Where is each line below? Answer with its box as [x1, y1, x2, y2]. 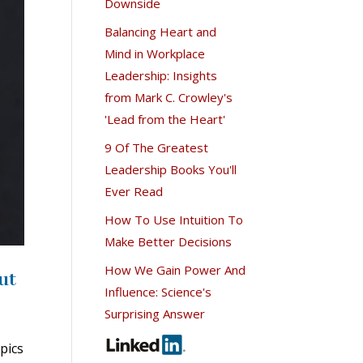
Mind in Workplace [105, 45, 206, 62]
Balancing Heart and [105, 23, 217, 40]
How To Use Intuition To [105, 211, 244, 228]
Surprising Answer [105, 305, 206, 322]
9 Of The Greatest [105, 139, 209, 156]
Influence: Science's [105, 283, 212, 300]
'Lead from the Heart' [105, 110, 226, 127]
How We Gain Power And [105, 261, 246, 278]
